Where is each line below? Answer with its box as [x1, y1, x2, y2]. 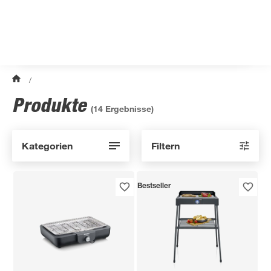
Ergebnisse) [103, 103, 154, 114]
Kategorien [22, 140, 73, 151]
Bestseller [137, 183, 172, 190]
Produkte [12, 93, 91, 116]
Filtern [151, 140, 180, 151]
